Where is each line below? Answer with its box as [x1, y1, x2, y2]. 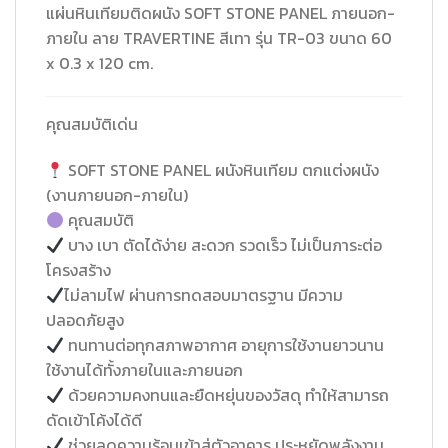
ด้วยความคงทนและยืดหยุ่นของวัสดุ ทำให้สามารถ [64, 383, 390, 408]
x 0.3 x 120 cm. [46, 50, 153, 75]
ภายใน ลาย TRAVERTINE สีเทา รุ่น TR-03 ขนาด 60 [46, 25, 392, 50]
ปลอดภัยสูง [46, 308, 124, 333]
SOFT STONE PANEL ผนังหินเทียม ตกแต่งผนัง [64, 158, 380, 183]
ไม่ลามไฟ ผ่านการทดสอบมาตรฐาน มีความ [64, 283, 344, 308]
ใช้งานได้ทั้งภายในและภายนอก [46, 358, 243, 383]
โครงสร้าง [46, 258, 111, 283]
